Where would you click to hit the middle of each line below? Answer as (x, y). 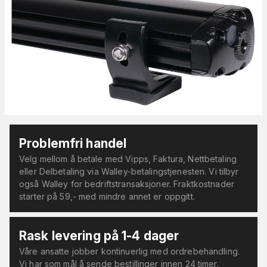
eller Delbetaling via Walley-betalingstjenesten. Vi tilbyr (129, 171)
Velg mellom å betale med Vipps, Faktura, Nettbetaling (128, 159)
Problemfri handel (73, 143)
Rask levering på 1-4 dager (99, 235)
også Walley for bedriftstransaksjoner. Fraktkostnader (127, 184)
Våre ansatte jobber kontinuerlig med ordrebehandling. (129, 251)
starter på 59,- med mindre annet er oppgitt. (107, 196)
